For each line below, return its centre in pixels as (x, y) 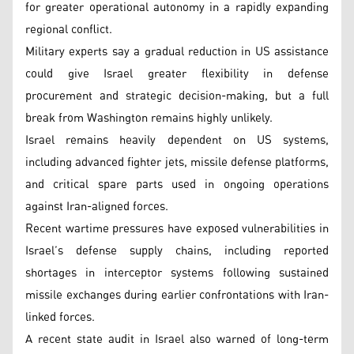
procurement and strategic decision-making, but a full (177, 96)
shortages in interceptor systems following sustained (177, 273)
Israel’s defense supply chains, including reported (177, 250)
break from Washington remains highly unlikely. (149, 118)
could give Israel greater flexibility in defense (177, 73)
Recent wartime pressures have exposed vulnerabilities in (177, 228)
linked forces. (60, 317)
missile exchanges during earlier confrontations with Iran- (177, 295)
